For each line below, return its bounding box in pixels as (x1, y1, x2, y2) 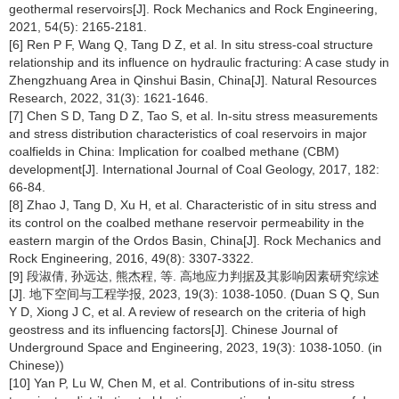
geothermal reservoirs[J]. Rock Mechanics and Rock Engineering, (9, 2, 378, 16)
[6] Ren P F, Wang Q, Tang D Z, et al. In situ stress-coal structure (9, 37, 373, 52)
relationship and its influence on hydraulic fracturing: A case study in (9, 55, 389, 69)
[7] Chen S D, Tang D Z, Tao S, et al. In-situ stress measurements (9, 109, 378, 123)
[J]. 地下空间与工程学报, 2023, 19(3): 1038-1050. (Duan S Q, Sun (9, 287, 379, 301)
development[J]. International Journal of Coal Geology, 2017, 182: (9, 162, 379, 176)
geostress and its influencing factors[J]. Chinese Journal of (9, 322, 338, 337)
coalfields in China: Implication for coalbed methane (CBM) (9, 144, 339, 159)
